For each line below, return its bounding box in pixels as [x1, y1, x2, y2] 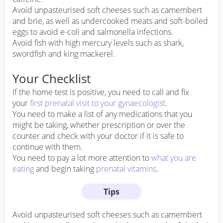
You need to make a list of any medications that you [12, 109, 192, 120]
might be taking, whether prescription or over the [12, 119, 185, 131]
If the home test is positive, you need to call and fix [12, 87, 189, 98]
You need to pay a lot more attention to [12, 152, 151, 164]
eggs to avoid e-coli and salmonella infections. [12, 26, 173, 38]
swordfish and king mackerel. [12, 48, 115, 60]
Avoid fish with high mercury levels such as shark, [12, 37, 184, 49]
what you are [151, 152, 196, 164]
